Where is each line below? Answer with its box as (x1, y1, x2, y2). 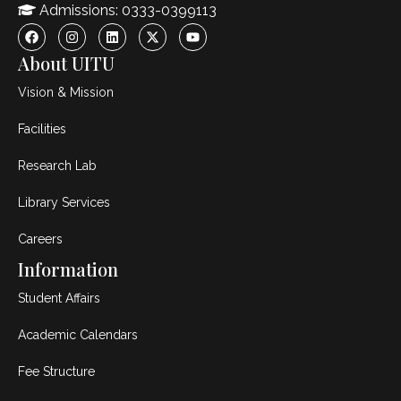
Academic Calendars (18, 328, 138, 343)
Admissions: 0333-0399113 (36, 2, 217, 20)
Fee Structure (18, 364, 95, 380)
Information (18, 257, 118, 282)
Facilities (18, 122, 66, 137)
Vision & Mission (18, 85, 114, 100)
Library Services (18, 195, 110, 210)
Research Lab (18, 158, 97, 174)
